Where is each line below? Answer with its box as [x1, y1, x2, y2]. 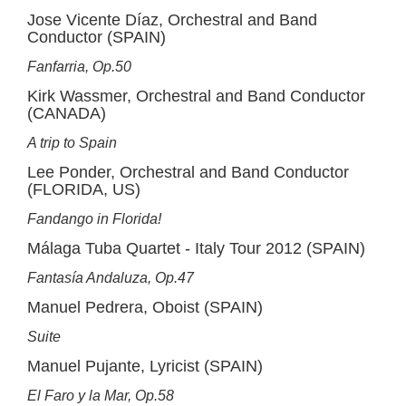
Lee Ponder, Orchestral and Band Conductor [27, 163, 349, 181]
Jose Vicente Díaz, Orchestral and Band [27, 11, 317, 29]
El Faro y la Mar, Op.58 [27, 388, 174, 403]
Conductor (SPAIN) [27, 28, 166, 46]
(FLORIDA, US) [27, 180, 140, 198]
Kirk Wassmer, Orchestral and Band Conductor [27, 87, 365, 105]
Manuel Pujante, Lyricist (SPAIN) [27, 357, 263, 375]
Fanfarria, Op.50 [27, 59, 131, 74]
